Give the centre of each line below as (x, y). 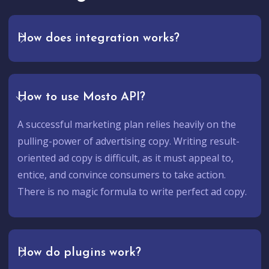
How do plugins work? (79, 253)
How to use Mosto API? (81, 98)
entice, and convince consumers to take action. (121, 175)
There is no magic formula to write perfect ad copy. (132, 192)
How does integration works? (98, 39)
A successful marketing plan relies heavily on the (126, 125)
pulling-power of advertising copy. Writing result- (128, 141)
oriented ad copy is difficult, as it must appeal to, (125, 158)
